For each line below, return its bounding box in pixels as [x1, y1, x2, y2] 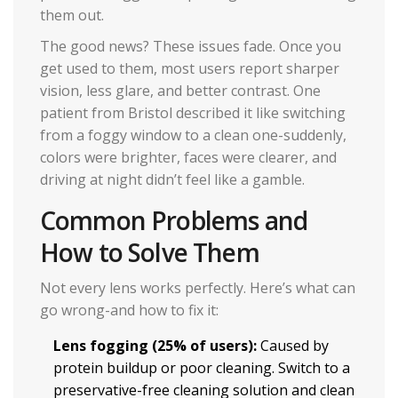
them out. [40, 4, 104, 25]
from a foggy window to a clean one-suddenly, [40, 124, 346, 145]
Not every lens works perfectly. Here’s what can [40, 277, 355, 298]
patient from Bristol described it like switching [40, 102, 346, 123]
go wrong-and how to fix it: [40, 299, 219, 320]
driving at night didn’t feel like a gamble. [40, 169, 305, 189]
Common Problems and [40, 203, 308, 237]
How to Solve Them [40, 235, 259, 269]
